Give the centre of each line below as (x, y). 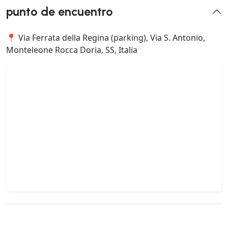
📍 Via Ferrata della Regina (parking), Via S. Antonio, (106, 37)
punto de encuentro (60, 11)
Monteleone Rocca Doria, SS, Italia (72, 50)
